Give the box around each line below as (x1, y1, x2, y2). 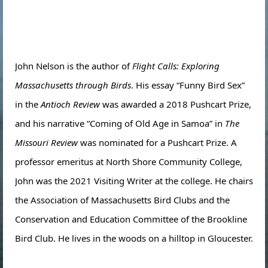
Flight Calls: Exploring (132, 59, 220, 72)
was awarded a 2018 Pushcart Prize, (102, 98, 251, 110)
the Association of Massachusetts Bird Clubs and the (15, 193, 230, 206)
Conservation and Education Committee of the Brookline (15, 212, 247, 225)
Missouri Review (15, 136, 78, 148)
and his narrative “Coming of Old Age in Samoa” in (15, 117, 223, 129)
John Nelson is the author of (15, 59, 130, 72)
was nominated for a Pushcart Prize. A (80, 136, 237, 148)
